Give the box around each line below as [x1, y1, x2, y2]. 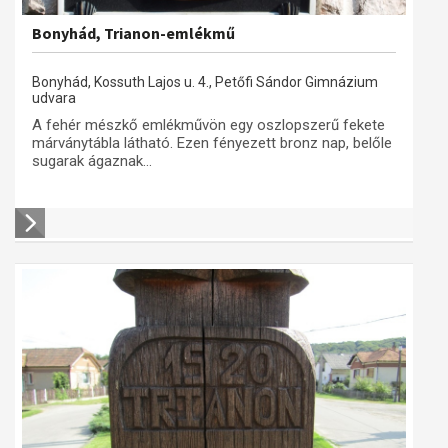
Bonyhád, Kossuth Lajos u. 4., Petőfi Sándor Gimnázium [32, 74, 378, 90]
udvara [32, 90, 76, 106]
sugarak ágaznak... [32, 152, 152, 170]
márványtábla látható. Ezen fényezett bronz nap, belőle [32, 134, 392, 152]
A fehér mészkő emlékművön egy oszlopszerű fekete [32, 116, 385, 134]
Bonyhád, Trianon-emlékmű [32, 23, 235, 43]
